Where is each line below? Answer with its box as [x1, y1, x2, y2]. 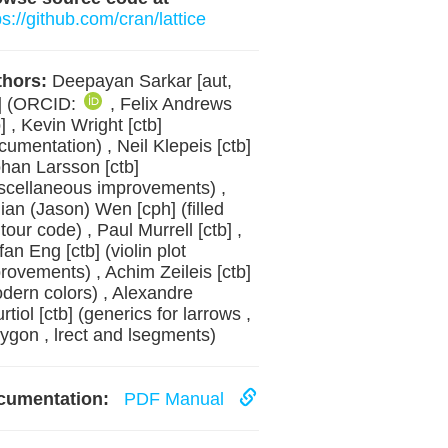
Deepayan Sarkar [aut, [46, 71, 232, 91]
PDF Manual [113, 389, 239, 409]
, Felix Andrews [109, 94, 232, 114]
